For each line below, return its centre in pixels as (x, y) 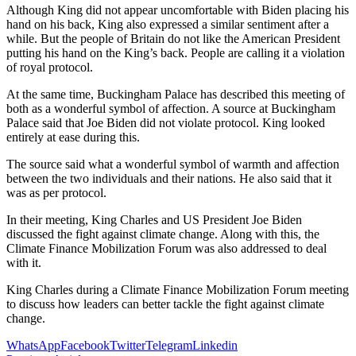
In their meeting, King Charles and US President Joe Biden (154, 219)
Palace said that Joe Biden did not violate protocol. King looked (166, 122)
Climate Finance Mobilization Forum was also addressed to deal (166, 248)
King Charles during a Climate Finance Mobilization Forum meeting (178, 289)
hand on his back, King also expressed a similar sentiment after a (168, 24)
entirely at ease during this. (73, 137)
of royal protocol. (50, 67)
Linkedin (215, 345)
